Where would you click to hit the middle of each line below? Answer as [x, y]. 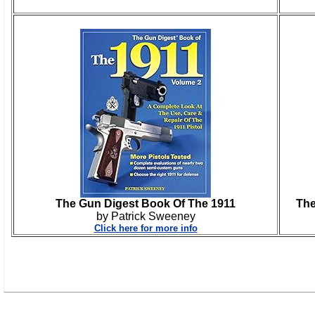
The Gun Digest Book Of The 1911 [146, 203]
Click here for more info [146, 228]
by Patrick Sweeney [146, 216]
